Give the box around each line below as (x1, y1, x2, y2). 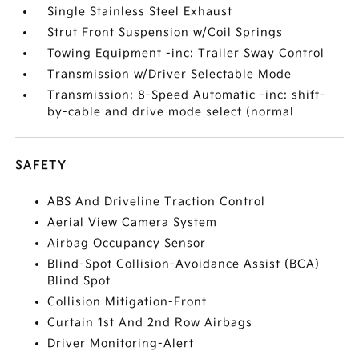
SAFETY (15, 159, 67, 172)
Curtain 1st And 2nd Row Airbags (47, 316, 253, 329)
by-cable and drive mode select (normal (47, 105, 295, 119)
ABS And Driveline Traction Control (47, 195, 266, 208)
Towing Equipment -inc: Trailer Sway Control (47, 46, 325, 60)
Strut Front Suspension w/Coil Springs (47, 26, 284, 39)
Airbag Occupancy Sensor (47, 236, 207, 250)
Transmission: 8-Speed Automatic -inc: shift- (47, 88, 326, 102)
